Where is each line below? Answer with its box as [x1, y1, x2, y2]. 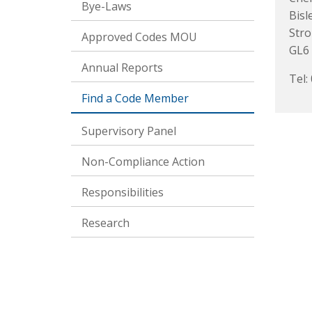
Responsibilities [81, 185, 164, 200]
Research [81, 215, 130, 231]
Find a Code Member [81, 91, 189, 106]
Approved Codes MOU [81, 29, 197, 45]
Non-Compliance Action [81, 154, 205, 169]
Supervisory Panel [81, 123, 176, 139]
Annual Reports [81, 60, 163, 75]
